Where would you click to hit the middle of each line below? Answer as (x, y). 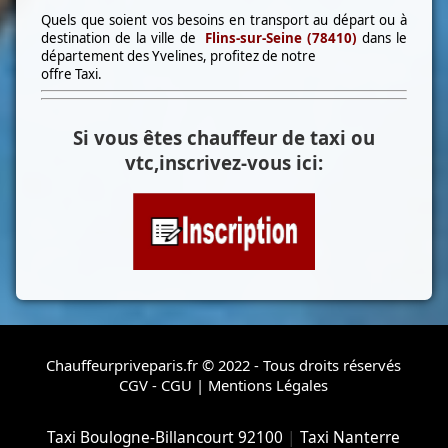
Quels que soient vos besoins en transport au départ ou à (224, 20)
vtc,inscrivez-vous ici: (223, 162)
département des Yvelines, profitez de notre (179, 56)
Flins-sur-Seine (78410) (281, 38)
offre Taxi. (72, 74)
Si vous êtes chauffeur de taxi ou (223, 137)
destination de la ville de (123, 38)
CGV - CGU (156, 385)
